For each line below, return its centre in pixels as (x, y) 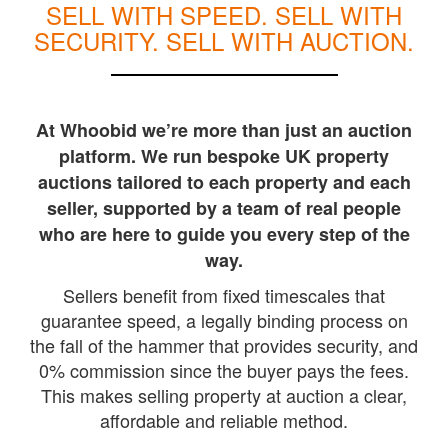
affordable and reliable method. (224, 419)
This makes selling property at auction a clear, (224, 394)
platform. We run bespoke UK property (224, 155)
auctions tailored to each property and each (224, 181)
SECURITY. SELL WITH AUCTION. (224, 40)
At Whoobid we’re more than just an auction (224, 129)
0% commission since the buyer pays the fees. (224, 369)
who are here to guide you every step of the (224, 233)
